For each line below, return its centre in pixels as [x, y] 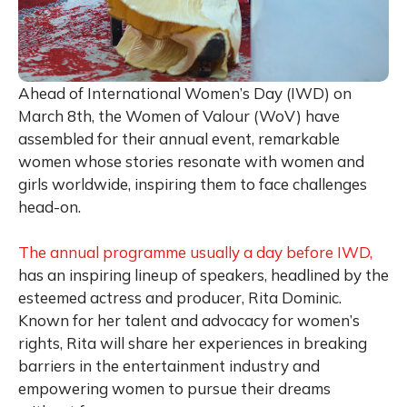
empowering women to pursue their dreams [174, 389]
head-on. [50, 207]
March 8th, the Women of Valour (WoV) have [179, 116]
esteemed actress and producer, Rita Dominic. [180, 298]
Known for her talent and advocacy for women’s [189, 321]
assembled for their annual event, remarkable [179, 139]
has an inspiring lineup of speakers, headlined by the [203, 275]
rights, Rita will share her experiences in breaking [193, 343]
